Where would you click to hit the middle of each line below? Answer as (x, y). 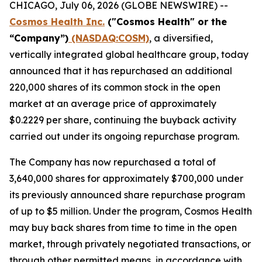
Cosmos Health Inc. (57, 22)
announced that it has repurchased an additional (121, 71)
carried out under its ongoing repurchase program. (124, 136)
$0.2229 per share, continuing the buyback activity (123, 120)
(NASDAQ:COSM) (109, 38)
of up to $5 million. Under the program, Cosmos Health (131, 211)
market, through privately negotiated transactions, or (130, 244)
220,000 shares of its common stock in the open (115, 87)
